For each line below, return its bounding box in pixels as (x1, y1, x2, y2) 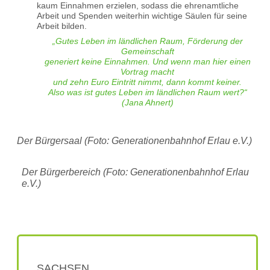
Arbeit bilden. (37, 20, 87, 31)
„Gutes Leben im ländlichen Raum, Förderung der (52, 36, 243, 46)
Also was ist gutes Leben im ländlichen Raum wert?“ (48, 87, 247, 97)
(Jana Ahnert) (121, 97, 174, 107)
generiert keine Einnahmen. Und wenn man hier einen (44, 56, 251, 66)
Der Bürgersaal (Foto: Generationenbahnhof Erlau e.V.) (17, 135, 252, 146)
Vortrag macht (121, 66, 174, 77)
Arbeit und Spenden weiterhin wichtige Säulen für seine (37, 10, 247, 20)
